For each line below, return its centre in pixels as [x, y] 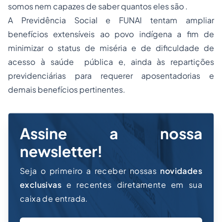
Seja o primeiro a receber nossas [90, 171]
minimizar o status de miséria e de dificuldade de [111, 48]
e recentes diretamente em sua [132, 185]
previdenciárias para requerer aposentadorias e [111, 76]
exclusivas [41, 185]
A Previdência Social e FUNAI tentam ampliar [111, 20]
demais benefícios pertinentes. [67, 89]
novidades [181, 171]
